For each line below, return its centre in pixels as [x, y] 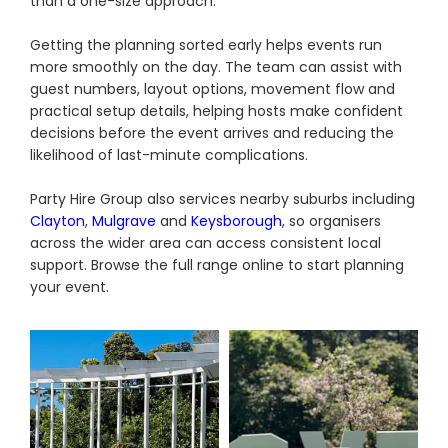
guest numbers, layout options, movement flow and [212, 89]
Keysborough [236, 221]
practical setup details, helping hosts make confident [216, 111]
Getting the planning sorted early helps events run [206, 45]
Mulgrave [124, 221]
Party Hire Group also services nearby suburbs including [222, 199]
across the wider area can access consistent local [205, 243]
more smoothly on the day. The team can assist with [216, 67]
